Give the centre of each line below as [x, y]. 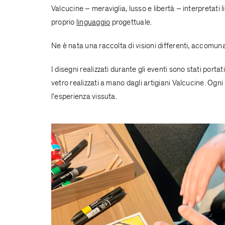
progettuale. [131, 22]
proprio [64, 22]
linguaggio [93, 22]
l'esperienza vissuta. [84, 96]
